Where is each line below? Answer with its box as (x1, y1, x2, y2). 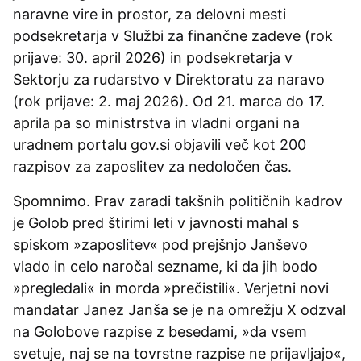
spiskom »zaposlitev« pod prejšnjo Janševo (13, 235, 308, 253)
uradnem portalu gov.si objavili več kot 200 (13, 135, 306, 153)
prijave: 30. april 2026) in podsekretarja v (13, 48, 293, 66)
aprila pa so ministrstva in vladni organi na (13, 114, 300, 131)
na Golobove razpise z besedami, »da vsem (13, 322, 307, 340)
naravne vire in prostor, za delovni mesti (13, 5, 286, 23)
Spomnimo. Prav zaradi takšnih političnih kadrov (13, 192, 342, 210)
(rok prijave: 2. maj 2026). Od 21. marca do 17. (13, 92, 325, 110)
